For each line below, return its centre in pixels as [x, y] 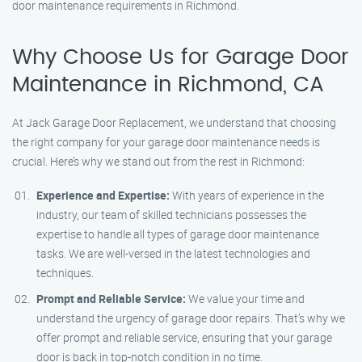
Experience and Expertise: [103, 195]
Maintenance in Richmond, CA [168, 85]
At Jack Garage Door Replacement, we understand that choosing [174, 122]
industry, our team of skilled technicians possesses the [171, 215]
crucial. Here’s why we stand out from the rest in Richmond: [158, 161]
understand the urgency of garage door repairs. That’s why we [191, 318]
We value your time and [245, 299]
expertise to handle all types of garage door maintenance [178, 234]
